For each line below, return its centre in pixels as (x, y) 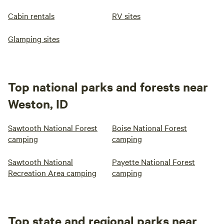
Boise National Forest (149, 127)
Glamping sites (34, 38)
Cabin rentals (31, 15)
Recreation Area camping (52, 172)
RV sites (126, 15)
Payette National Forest (153, 161)
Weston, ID (38, 103)
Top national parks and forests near (108, 86)
